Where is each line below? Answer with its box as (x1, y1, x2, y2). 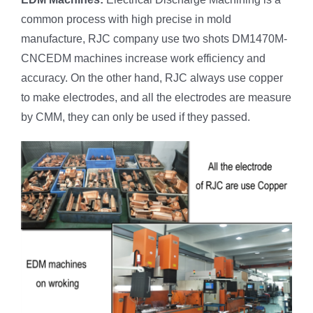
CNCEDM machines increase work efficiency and (21, 52, 265, 65)
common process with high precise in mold (21, 13, 231, 26)
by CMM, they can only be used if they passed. (21, 111, 250, 124)
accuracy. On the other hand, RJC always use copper (21, 72, 283, 85)
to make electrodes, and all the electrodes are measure (21, 92, 291, 104)
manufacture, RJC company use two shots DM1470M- (21, 33, 287, 45)
